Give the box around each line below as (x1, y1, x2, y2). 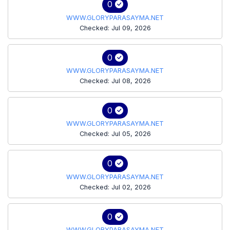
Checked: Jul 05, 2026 (79, 130, 151, 138)
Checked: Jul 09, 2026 (79, 24, 151, 32)
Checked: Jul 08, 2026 (79, 76, 151, 85)
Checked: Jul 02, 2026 (79, 183, 151, 191)
